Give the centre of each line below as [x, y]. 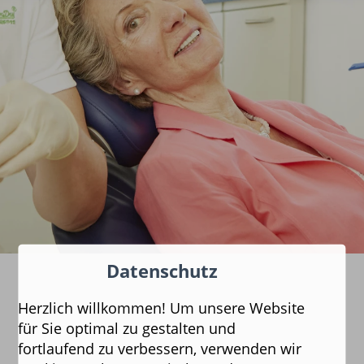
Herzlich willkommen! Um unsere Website [162, 308]
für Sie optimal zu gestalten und [127, 328]
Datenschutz [162, 271]
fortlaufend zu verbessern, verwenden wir [160, 348]
